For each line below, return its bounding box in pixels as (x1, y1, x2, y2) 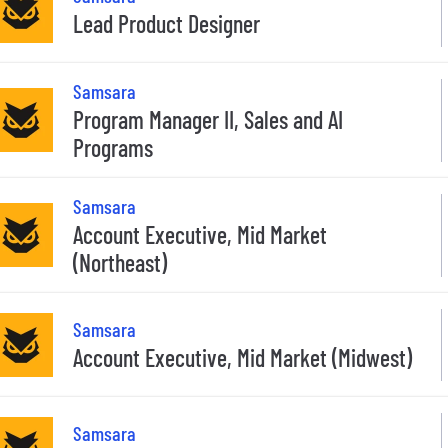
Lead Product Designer (73, 9, 260, 39)
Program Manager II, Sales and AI (73, 104, 343, 134)
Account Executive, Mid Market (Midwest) (73, 343, 412, 373)
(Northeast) (73, 247, 167, 277)
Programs (73, 132, 153, 162)
